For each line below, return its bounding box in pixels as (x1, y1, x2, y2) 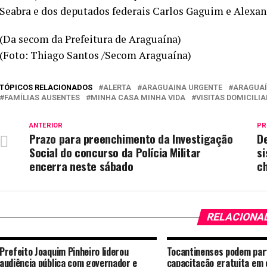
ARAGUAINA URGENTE (142, 83, 222, 92)
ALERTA (103, 83, 131, 92)
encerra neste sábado (29, 157, 133, 175)
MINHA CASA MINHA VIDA (91, 93, 185, 102)
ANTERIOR (29, 122, 63, 129)
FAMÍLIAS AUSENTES (4, 93, 80, 102)
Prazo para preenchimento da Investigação (29, 130, 233, 147)
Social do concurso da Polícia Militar (29, 144, 201, 161)
